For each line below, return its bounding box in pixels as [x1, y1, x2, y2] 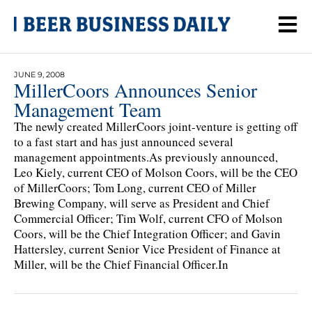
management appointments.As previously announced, [14, 148, 278, 165]
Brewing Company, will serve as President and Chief [14, 194, 270, 211]
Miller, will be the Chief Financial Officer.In [14, 256, 228, 272]
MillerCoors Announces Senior [14, 76, 257, 103]
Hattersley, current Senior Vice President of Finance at [14, 240, 281, 257]
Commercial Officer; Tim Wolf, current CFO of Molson [14, 210, 283, 226]
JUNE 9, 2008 [14, 69, 65, 79]
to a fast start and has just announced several [14, 133, 233, 150]
